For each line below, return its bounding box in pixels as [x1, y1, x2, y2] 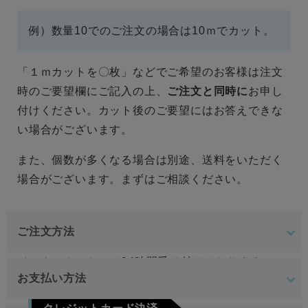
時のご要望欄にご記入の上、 [16, 85, 168, 98]
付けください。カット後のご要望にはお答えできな [16, 104, 283, 117]
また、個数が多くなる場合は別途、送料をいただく [16, 154, 283, 166]
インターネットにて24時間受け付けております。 [16, 256, 274, 268]
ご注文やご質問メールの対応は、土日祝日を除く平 [16, 286, 283, 298]
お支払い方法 [16, 272, 87, 285]
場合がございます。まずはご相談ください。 [16, 173, 248, 186]
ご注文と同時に [167, 85, 248, 98]
